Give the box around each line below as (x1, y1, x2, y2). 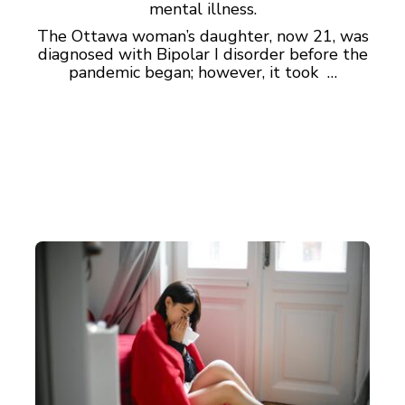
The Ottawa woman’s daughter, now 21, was (36, 25, 369, 47)
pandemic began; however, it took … (68, 61, 337, 83)
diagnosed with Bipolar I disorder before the (37, 43, 368, 65)
